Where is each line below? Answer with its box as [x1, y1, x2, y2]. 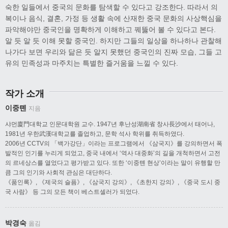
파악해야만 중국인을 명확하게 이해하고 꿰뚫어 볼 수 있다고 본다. [5, 25, 216, 34]
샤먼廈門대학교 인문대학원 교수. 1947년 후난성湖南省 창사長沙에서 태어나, [5, 120, 215, 128]
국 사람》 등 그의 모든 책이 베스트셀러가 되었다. [5, 188, 139, 195]
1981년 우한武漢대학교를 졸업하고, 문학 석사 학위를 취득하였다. [5, 130, 184, 137]
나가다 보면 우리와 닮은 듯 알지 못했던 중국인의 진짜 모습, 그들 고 [5, 48, 222, 56]
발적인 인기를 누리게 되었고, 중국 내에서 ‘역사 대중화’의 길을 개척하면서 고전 [5, 149, 220, 157]
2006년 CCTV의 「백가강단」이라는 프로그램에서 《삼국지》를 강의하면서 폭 [5, 139, 222, 147]
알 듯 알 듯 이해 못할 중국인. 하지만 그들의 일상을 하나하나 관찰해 [5, 37, 222, 45]
